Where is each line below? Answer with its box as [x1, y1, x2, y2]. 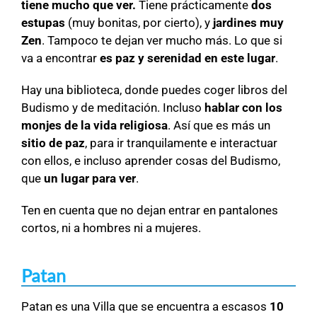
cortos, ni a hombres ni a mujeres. [21, 221, 201, 236]
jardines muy [213, 16, 284, 30]
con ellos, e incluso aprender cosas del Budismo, [21, 154, 280, 168]
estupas [21, 16, 65, 30]
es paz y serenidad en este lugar [100, 51, 275, 66]
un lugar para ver [44, 171, 136, 186]
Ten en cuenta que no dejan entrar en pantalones [21, 203, 278, 218]
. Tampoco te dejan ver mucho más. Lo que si [42, 33, 282, 48]
